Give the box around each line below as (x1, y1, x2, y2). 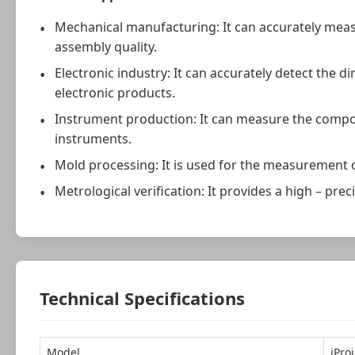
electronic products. (55, 84, 176, 102)
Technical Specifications (40, 286, 245, 311)
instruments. (55, 130, 132, 148)
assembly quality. (55, 38, 158, 56)
